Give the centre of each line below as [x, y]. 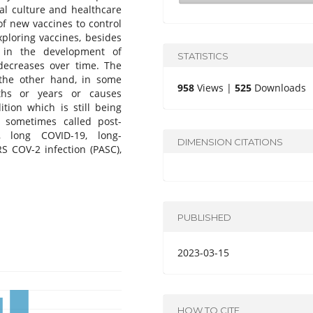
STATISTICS [203, 56]
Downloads [279, 88]
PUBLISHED [205, 217]
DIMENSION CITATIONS [231, 141]
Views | [215, 88]
